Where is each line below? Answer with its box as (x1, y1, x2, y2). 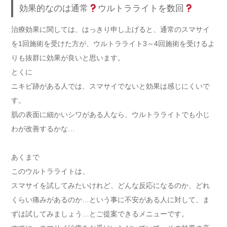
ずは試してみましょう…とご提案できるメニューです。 (11, 209, 188, 218)
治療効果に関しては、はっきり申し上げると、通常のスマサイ (11, 25, 210, 33)
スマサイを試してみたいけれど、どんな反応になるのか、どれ (11, 181, 210, 190)
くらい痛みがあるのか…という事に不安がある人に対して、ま (11, 195, 210, 204)
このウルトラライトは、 (11, 167, 89, 175)
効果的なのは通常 (19, 4, 88, 14)
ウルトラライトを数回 (97, 4, 184, 14)
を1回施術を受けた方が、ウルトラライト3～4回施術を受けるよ (11, 39, 215, 48)
